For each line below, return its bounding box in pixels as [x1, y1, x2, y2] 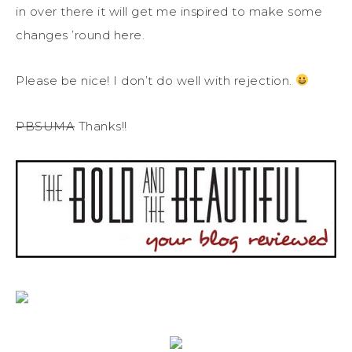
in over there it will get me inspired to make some [16, 3, 322, 19]
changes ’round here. [16, 27, 145, 42]
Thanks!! [75, 118, 127, 134]
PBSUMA [16, 118, 75, 134]
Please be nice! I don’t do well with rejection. [16, 72, 295, 88]
